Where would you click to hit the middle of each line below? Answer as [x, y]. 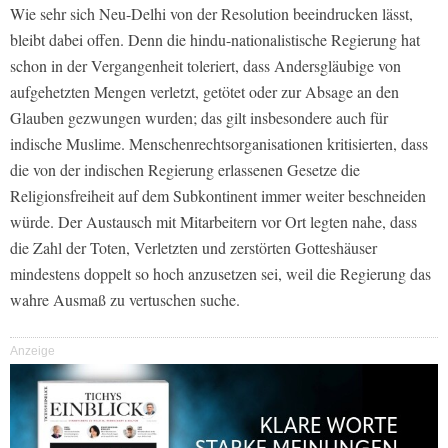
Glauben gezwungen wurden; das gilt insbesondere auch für [199, 118]
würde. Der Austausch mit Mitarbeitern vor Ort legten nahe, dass [213, 222]
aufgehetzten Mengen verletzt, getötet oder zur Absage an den [204, 92]
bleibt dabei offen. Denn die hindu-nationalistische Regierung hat [215, 40]
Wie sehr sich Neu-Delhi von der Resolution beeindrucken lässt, [211, 14]
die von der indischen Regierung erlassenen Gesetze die [185, 170]
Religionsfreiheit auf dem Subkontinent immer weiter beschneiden [218, 196]
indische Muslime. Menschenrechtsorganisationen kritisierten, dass [219, 144]
